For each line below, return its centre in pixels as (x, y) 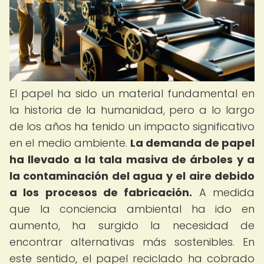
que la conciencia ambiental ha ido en (132, 209)
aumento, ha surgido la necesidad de (132, 225)
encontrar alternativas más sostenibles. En (132, 242)
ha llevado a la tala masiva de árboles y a (132, 159)
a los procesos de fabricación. (101, 192)
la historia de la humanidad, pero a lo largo (132, 110)
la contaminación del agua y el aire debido (132, 176)
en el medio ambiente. (70, 143)
